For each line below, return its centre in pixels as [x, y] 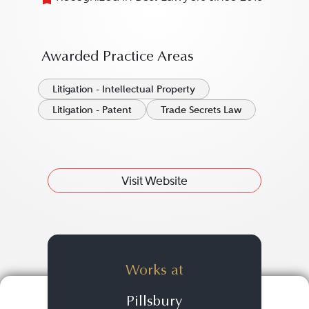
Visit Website [154, 181]
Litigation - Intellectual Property [123, 89]
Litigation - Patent [92, 110]
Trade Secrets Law [201, 110]
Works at [154, 272]
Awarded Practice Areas [117, 58]
